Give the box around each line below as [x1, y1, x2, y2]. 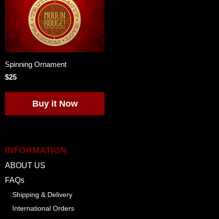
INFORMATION [5, 145, 66, 155]
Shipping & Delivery [12, 191, 72, 198]
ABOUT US [5, 161, 45, 170]
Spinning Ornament [5, 60, 66, 68]
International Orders [12, 204, 74, 212]
